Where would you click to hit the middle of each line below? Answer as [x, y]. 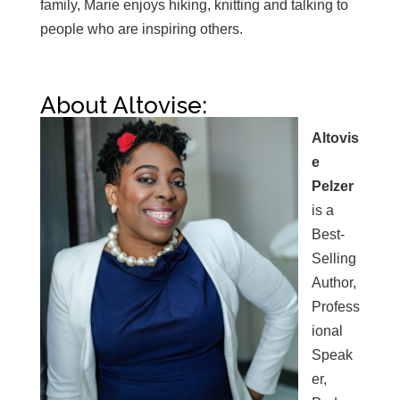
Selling [333, 259]
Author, [333, 283]
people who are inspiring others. [141, 29]
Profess [335, 307]
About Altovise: [123, 106]
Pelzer [332, 187]
